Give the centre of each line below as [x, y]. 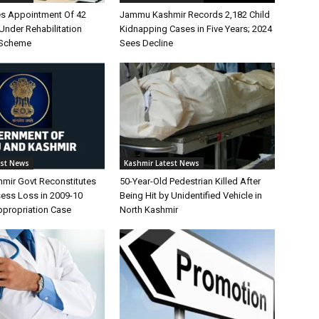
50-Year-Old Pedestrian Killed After [190, 181]
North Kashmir [149, 209]
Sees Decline [146, 43]
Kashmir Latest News [162, 163]
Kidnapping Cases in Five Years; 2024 [196, 28]
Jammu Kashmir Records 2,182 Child [195, 14]
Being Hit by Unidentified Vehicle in [191, 195]
